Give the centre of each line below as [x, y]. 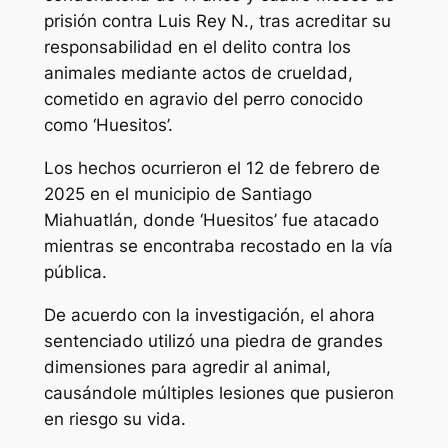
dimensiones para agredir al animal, [187, 367]
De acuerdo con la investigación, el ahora [209, 315]
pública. [75, 272]
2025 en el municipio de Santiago [177, 194]
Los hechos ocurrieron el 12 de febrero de [211, 168]
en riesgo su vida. [117, 419]
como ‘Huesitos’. [108, 125]
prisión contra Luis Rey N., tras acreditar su [217, 21]
